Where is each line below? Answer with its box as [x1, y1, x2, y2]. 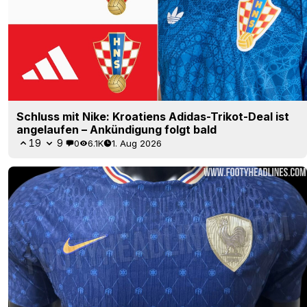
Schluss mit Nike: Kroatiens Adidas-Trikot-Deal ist [16, 110, 289, 124]
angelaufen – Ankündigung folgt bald [16, 123, 217, 137]
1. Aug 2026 [112, 137, 162, 149]
